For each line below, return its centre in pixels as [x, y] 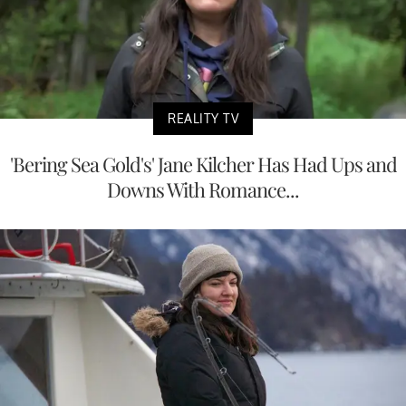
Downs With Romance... [203, 189]
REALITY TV [203, 118]
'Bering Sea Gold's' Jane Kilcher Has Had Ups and [203, 164]
